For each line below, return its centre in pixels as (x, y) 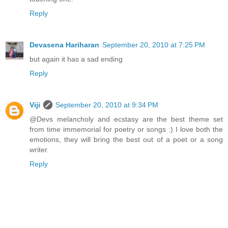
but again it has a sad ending (76, 59)
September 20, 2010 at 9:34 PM (107, 105)
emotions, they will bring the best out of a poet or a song (126, 139)
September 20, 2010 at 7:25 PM (154, 45)
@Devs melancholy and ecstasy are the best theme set (126, 119)
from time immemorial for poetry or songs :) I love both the (126, 129)
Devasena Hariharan (64, 45)
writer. (39, 149)
